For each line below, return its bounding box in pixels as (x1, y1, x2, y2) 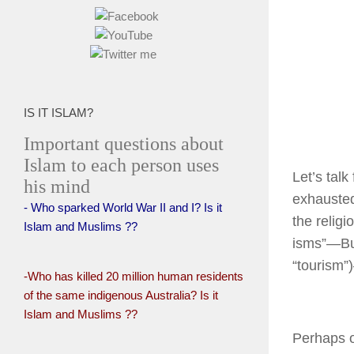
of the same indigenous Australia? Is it (24, 288, 218, 302)
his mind (24, 176, 90, 197)
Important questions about (24, 134, 224, 154)
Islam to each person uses (24, 155, 219, 175)
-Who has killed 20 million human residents (24, 269, 243, 283)
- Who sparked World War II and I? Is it (24, 201, 222, 214)
